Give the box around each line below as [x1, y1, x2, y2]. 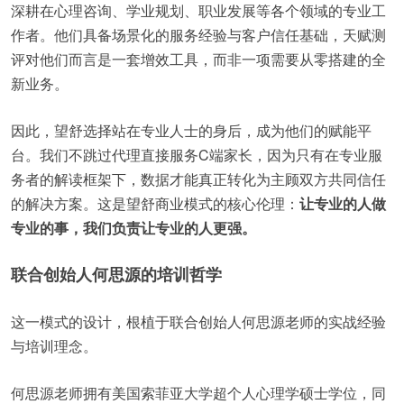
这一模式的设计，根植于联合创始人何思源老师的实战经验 [11, 311, 386, 332]
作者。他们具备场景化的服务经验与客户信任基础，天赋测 [11, 24, 386, 45]
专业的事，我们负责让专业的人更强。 [11, 217, 256, 238]
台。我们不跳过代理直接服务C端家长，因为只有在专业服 [11, 144, 382, 165]
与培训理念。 [11, 335, 97, 356]
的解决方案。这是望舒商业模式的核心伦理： [11, 193, 299, 214]
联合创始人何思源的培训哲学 [11, 262, 222, 286]
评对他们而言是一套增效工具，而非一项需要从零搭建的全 [11, 49, 386, 69]
